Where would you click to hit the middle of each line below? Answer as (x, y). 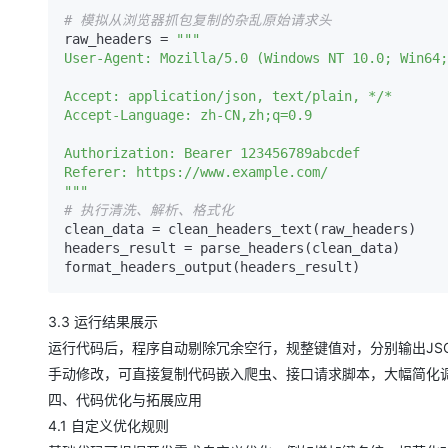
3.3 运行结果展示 (103, 321)
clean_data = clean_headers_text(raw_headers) (240, 228)
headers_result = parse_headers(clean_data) (232, 247)
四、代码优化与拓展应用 (125, 399)
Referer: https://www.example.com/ (196, 171)
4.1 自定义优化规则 (108, 425)
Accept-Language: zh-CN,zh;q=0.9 (188, 114)
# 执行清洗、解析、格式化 (149, 209)
